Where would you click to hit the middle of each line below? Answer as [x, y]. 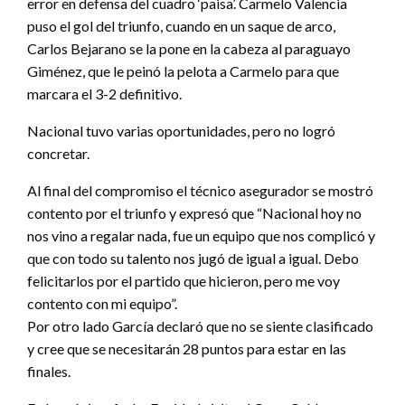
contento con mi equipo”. [102, 304]
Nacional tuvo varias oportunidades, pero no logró [181, 131]
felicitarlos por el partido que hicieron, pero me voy [184, 281]
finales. [49, 372]
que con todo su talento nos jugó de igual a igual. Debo [193, 259]
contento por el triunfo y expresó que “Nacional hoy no [194, 213]
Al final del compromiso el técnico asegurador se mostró [200, 191]
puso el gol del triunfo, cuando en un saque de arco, [181, 26]
